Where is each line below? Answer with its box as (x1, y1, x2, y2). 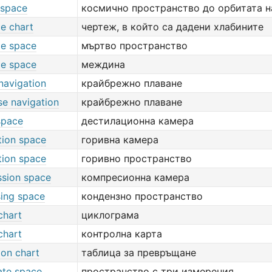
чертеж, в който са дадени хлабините (81, 21, 263, 33)
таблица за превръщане (81, 246, 196, 259)
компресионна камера (81, 171, 189, 183)
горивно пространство (81, 152, 192, 165)
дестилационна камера (81, 115, 194, 127)
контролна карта (81, 228, 162, 240)
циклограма (81, 209, 139, 221)
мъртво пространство (81, 39, 188, 52)
